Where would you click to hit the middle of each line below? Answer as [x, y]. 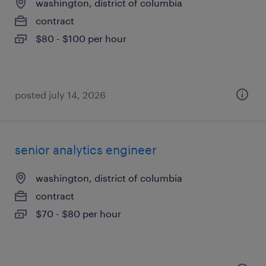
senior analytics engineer [86, 150]
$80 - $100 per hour [81, 38]
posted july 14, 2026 [60, 95]
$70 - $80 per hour [78, 213]
